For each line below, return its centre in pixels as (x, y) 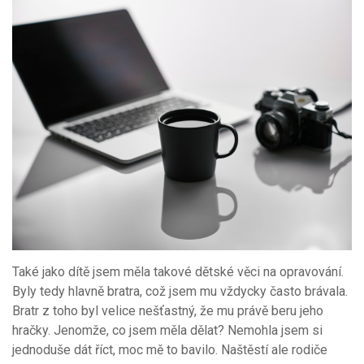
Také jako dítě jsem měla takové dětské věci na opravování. (178, 272)
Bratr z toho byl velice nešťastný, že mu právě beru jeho (168, 311)
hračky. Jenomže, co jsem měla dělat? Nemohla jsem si (167, 330)
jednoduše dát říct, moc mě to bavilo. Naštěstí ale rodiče (170, 350)
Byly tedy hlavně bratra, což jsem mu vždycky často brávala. (180, 291)
